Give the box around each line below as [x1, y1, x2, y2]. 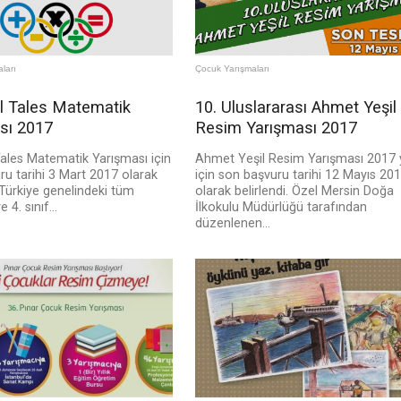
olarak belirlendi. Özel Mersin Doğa [194, 183, 394, 200]
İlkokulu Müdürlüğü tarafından [194, 200, 367, 216]
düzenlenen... [194, 216, 270, 232]
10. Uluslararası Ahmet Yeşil [194, 98, 397, 117]
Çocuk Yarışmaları [194, 64, 269, 74]
